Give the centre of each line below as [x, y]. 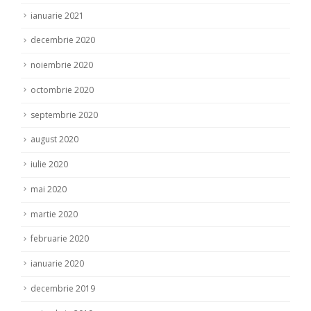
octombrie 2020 [62, 90]
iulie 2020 [49, 165]
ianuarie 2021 [57, 15]
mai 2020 [49, 189]
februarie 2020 [60, 239]
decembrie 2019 [63, 288]
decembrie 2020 [63, 40]
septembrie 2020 [64, 115]
